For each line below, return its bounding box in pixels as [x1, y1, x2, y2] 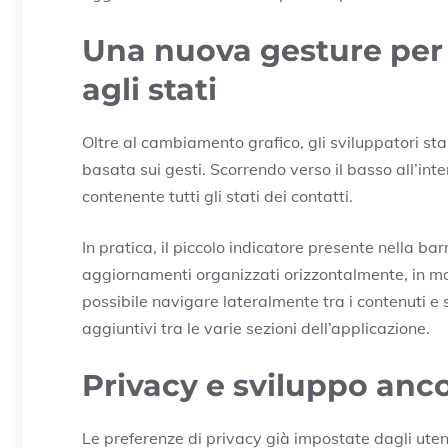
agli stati [82, 71, 217, 109]
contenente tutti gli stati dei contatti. [82, 186, 353, 207]
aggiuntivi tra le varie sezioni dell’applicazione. [82, 318, 430, 339]
